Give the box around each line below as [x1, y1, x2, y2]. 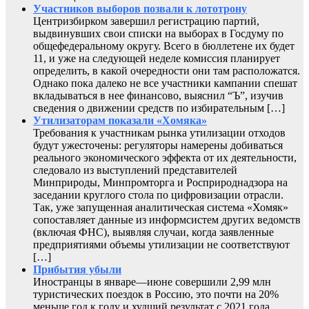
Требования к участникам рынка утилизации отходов [33, 126, 286, 139]
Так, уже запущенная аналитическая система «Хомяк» [33, 201, 288, 213]
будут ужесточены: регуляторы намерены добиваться [33, 139, 283, 151]
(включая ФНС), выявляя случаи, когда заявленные [33, 226, 274, 238]
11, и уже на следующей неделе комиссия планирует [33, 52, 280, 64]
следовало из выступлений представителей [33, 163, 237, 176]
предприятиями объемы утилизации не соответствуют [33, 238, 290, 250]
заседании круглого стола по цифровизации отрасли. [33, 188, 283, 201]
